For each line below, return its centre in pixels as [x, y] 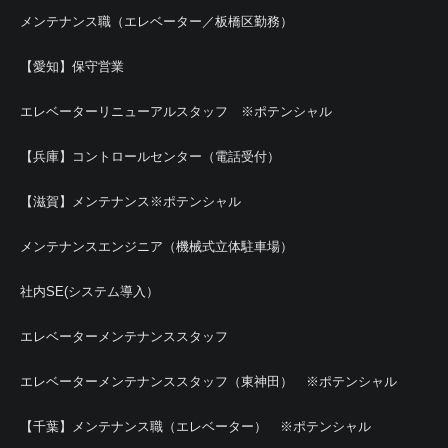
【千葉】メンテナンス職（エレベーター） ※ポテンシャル [195, 426]
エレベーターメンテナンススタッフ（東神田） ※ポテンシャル [208, 381]
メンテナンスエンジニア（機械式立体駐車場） [156, 246]
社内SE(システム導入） [89, 291]
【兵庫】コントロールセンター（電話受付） [150, 156]
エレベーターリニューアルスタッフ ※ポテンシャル [176, 111]
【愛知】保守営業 [72, 66]
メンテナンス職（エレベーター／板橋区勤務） [156, 21]
